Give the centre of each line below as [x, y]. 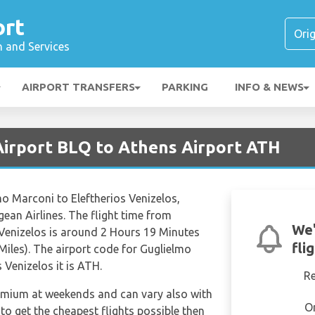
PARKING [185, 87]
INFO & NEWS [269, 87]
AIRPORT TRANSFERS [78, 87]
